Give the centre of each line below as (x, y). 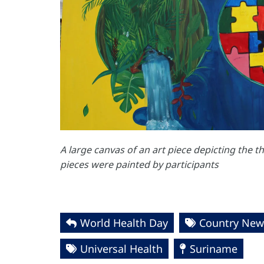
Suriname (214, 249)
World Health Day (124, 223)
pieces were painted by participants (139, 164)
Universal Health (121, 249)
